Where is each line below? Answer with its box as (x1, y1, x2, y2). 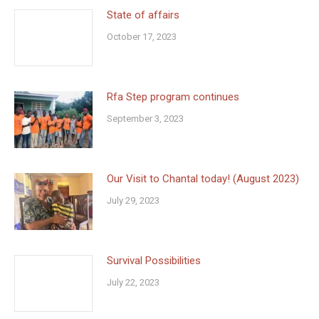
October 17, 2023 (107, 31, 177, 42)
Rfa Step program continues (107, 90, 239, 103)
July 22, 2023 (107, 276, 159, 288)
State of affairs (107, 8, 179, 21)
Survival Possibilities (107, 253, 201, 267)
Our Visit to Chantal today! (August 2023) (107, 172, 299, 185)
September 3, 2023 (107, 113, 184, 124)
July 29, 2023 (107, 194, 159, 206)
